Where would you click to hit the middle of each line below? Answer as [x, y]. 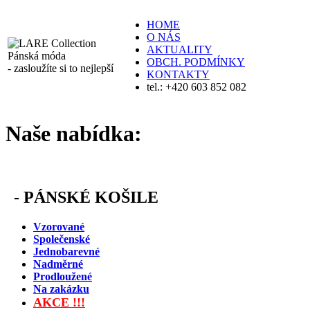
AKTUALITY [180, 49]
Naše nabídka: [74, 134]
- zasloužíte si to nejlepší [61, 68]
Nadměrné [58, 264]
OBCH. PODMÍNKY [196, 62]
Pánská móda [37, 56]
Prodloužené [63, 276]
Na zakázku [61, 289]
